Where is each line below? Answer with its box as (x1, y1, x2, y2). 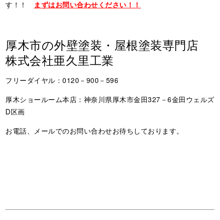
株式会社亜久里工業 (5, 51, 114, 68)
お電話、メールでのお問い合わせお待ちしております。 (5, 125, 184, 136)
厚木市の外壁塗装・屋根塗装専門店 (5, 35, 211, 53)
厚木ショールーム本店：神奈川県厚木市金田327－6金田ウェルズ (5, 94, 215, 104)
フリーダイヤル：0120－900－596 (5, 75, 119, 85)
